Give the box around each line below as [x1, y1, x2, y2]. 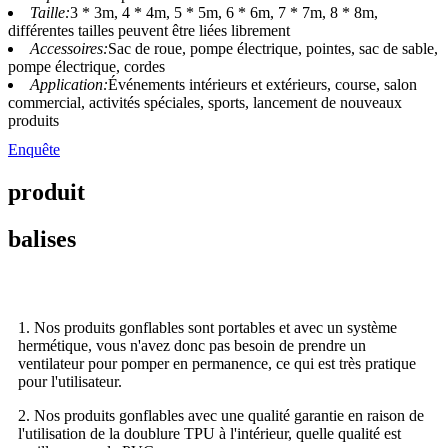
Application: [30, 76, 108, 94]
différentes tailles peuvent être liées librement [8, 22, 290, 40]
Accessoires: [30, 40, 108, 58]
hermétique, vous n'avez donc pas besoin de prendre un [18, 337, 366, 355]
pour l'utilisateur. [18, 373, 122, 391]
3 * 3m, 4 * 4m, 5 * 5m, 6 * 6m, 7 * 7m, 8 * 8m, [70, 4, 378, 22]
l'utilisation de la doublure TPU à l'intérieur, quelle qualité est [18, 425, 401, 443]
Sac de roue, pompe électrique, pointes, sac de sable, [108, 40, 438, 58]
